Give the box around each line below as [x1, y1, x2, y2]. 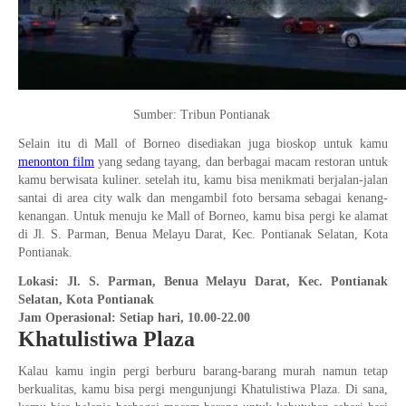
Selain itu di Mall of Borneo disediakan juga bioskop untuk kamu [18, 137, 388, 150]
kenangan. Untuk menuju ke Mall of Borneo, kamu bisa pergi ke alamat [18, 209, 388, 223]
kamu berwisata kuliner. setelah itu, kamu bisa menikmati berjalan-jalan [18, 173, 388, 187]
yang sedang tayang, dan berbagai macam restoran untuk [94, 155, 389, 169]
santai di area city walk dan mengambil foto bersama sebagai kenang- [18, 191, 388, 205]
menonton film [18, 155, 95, 169]
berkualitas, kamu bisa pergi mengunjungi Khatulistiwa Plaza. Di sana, [18, 382, 388, 396]
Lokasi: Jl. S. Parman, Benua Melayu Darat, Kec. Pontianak [18, 275, 388, 288]
